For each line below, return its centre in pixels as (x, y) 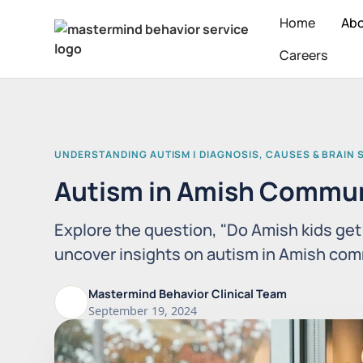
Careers (304, 55)
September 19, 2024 (143, 310)
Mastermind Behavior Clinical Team (188, 293)
